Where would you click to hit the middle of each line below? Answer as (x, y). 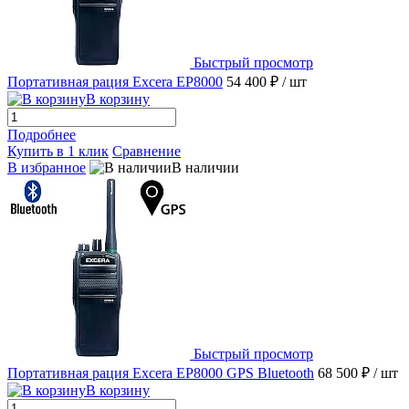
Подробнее (42, 135)
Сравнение (147, 152)
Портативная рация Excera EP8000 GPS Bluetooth (161, 373)
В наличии (205, 168)
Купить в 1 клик (58, 152)
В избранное (47, 168)
